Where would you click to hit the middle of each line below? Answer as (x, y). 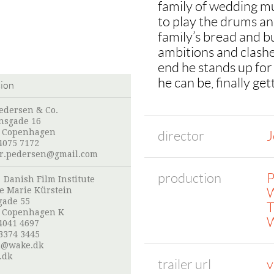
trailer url (184, 265)
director (181, 136)
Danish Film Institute (49, 180)
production (190, 178)
